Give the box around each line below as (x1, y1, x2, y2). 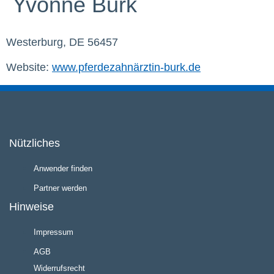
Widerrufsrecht (34, 263, 85, 273)
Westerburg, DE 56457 (6, 36, 118, 48)
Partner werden (34, 183, 87, 193)
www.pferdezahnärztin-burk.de (52, 61, 201, 74)
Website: (6, 61, 52, 74)
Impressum (34, 227, 73, 237)
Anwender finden (34, 163, 92, 173)
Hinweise (9, 200, 54, 213)
